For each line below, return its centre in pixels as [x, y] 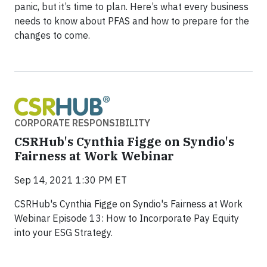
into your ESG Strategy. [63, 232]
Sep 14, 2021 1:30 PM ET [71, 180]
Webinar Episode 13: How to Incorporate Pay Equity [127, 218]
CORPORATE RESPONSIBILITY [82, 122]
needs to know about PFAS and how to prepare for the [132, 21]
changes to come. [52, 35]
